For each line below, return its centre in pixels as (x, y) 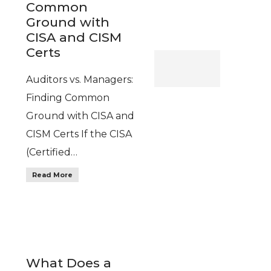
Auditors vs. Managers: (79, 80)
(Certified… (51, 152)
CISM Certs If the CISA (79, 134)
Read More (52, 175)
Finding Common (67, 98)
